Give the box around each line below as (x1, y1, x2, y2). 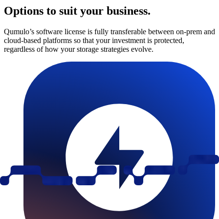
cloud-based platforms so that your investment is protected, (4, 36, 184, 44)
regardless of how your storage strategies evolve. (4, 44, 153, 53)
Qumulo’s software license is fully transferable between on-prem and (4, 27, 215, 36)
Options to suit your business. (4, 4, 151, 17)
